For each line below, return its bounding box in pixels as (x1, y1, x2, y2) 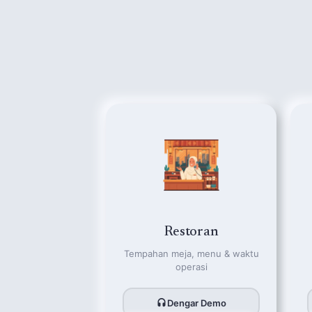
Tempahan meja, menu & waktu (123, 248, 259, 259)
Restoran (164, 225, 219, 239)
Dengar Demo (167, 297, 227, 309)
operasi (175, 261, 208, 272)
